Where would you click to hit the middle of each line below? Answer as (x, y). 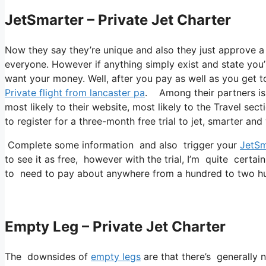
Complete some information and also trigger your (122, 145)
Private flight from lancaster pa (75, 93)
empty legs (116, 256)
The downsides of (48, 256)
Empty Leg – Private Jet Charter (115, 227)
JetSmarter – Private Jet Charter (118, 20)
